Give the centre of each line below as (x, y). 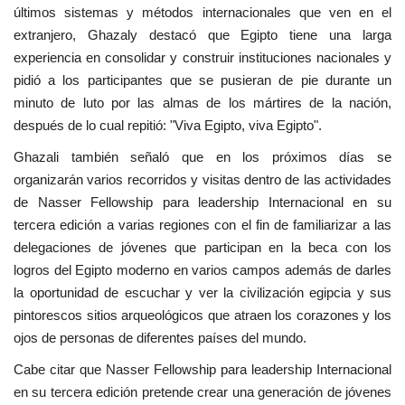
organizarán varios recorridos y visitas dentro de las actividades (202, 179)
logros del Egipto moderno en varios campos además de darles (202, 269)
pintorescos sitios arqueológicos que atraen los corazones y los (202, 315)
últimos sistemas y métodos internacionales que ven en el (202, 12)
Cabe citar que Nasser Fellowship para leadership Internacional (202, 369)
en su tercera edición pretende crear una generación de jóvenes (202, 391)
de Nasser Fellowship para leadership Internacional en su (202, 202)
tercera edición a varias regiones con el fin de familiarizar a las (202, 224)
